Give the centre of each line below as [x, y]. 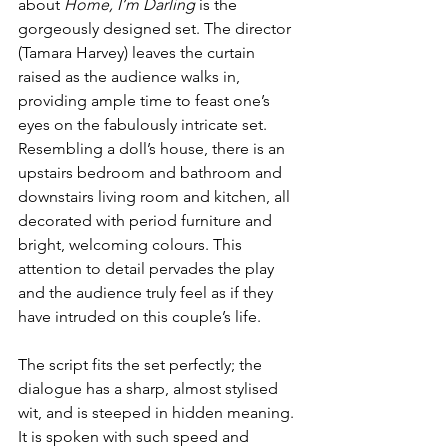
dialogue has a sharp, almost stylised [150, 389]
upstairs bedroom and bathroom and [152, 173]
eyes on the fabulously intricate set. [144, 125]
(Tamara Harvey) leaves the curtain [138, 53]
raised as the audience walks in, [131, 77]
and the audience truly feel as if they [147, 293]
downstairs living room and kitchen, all [156, 197]
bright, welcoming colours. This [132, 245]
